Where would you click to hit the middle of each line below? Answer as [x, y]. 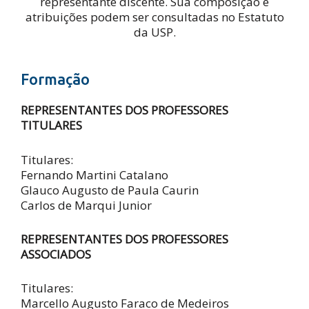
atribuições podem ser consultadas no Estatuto [154, 17]
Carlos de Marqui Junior [86, 205]
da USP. [154, 32]
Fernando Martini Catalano [94, 175]
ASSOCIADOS [56, 254]
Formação [55, 79]
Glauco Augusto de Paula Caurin [110, 190]
